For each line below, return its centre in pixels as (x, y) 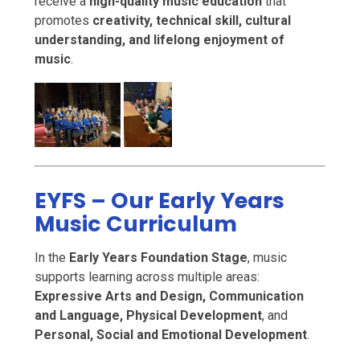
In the (51, 258)
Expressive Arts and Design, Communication (169, 297)
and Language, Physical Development (148, 316)
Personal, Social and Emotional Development (170, 335)
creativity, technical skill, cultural (191, 21)
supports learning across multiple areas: (147, 277)
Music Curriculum (135, 224)
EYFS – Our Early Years (159, 201)
